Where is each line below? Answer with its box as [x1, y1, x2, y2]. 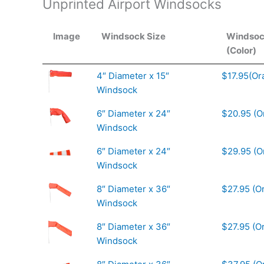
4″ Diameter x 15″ [97, 70, 169, 82]
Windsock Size [101, 31, 166, 42]
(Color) [226, 45, 256, 57]
